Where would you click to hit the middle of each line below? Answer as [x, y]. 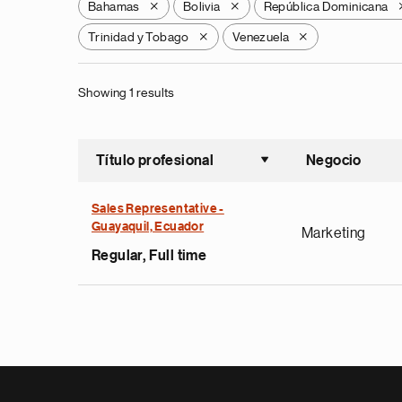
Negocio [334, 161]
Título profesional [155, 161]
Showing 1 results [127, 92]
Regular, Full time [149, 256]
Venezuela [261, 37]
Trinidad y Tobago [139, 37]
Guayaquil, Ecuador [148, 227]
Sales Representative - [158, 209]
